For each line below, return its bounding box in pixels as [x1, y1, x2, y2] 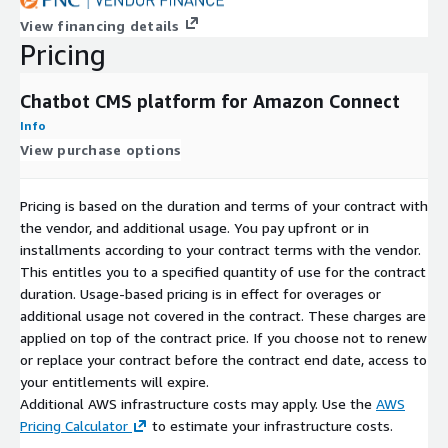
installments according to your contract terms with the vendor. [20, 240, 421, 258]
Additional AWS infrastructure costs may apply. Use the [20, 394, 376, 412]
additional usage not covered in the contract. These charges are [20, 306, 426, 324]
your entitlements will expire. [20, 372, 209, 390]
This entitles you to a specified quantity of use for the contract [20, 262, 426, 280]
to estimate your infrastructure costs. [148, 416, 393, 434]
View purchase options [20, 140, 182, 158]
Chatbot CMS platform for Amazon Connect [20, 89, 400, 112]
